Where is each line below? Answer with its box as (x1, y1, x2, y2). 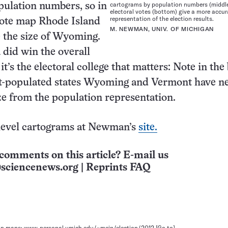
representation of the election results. (110, 15, 214, 23)
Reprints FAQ (86, 163, 150, 173)
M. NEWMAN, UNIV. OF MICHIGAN (110, 26, 214, 33)
